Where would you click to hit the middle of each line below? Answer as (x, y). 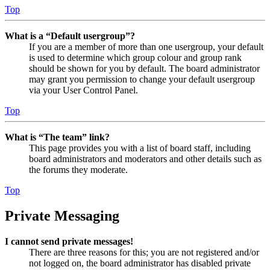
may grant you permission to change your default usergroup (142, 80)
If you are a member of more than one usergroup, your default (146, 47)
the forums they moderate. (78, 170)
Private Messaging (62, 216)
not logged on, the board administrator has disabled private (140, 263)
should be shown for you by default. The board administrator (144, 69)
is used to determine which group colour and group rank (135, 58)
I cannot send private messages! (69, 242)
